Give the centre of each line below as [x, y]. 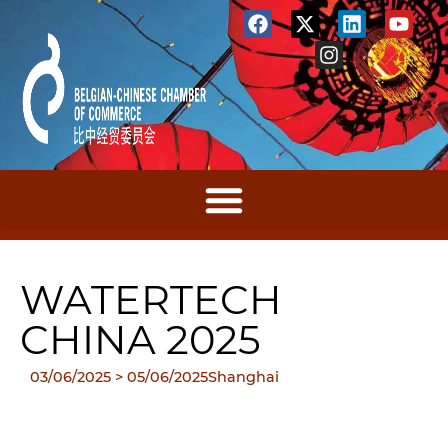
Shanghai [243, 377]
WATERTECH [151, 299]
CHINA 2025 [140, 339]
